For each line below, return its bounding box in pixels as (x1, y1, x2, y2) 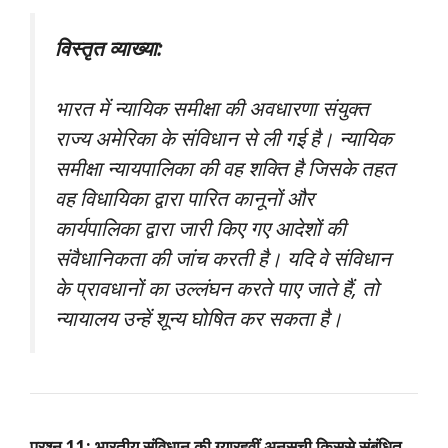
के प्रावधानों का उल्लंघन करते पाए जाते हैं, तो (55, 274, 379, 303)
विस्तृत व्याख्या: (55, 33, 162, 62)
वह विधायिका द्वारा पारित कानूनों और (55, 184, 314, 213)
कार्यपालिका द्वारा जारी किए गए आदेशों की (55, 214, 346, 243)
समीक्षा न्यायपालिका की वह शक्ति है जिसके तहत (55, 154, 395, 183)
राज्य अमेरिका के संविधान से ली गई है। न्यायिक (55, 124, 392, 153)
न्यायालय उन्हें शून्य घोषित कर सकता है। (55, 304, 343, 333)
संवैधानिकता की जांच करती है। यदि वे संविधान (55, 244, 391, 273)
